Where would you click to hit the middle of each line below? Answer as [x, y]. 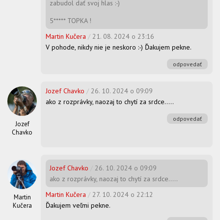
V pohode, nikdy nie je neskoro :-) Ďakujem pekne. [119, 47]
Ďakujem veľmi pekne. [78, 205]
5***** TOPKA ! [70, 20]
